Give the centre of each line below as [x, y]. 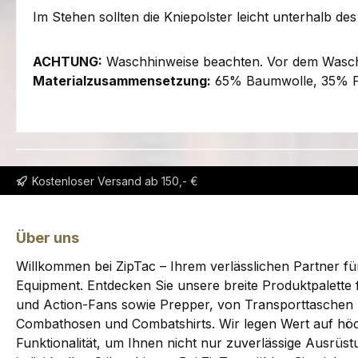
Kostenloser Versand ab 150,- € [115, 181]
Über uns [48, 238]
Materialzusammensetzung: [122, 80]
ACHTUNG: [68, 61]
